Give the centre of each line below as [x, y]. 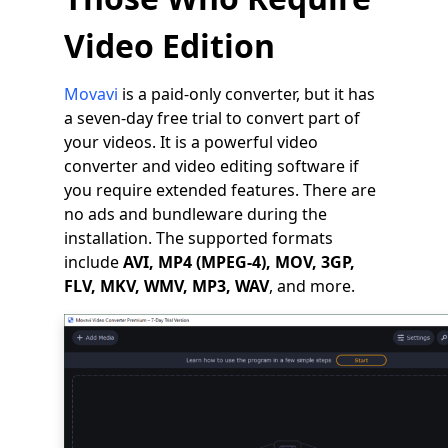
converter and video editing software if [211, 166]
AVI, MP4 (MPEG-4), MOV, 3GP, [239, 262]
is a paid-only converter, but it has [246, 94]
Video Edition [169, 46]
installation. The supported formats [198, 238]
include [93, 262]
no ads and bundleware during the [195, 214]
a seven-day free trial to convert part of [212, 118]
